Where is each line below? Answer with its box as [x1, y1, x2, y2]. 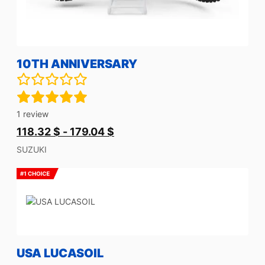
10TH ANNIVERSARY [17, 57, 137, 71]
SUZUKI [17, 144, 47, 154]
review [21, 109, 49, 119]
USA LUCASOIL [17, 246, 104, 260]
